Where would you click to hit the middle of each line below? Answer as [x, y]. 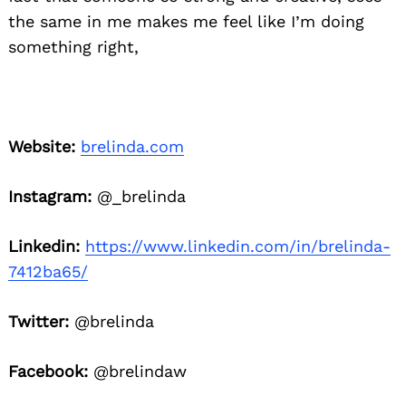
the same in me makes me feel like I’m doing [186, 22]
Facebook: [48, 372]
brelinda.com [132, 147]
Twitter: [39, 322]
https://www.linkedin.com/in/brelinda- [238, 246]
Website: [42, 147]
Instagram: [50, 197]
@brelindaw [137, 372]
